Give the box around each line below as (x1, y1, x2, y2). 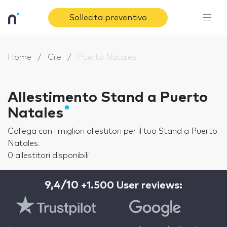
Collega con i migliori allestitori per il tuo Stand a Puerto (8, 127, 217, 135)
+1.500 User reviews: (81, 180, 182, 191)
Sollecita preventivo (69, 14, 147, 22)
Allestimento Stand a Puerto (8, 90, 208, 105)
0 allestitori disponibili (8, 152, 89, 160)
